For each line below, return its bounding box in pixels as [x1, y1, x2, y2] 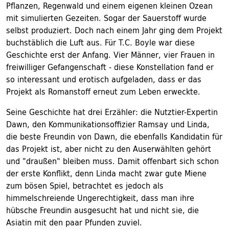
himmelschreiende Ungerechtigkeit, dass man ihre [6, 191, 194, 205]
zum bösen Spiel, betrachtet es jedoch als [6, 178, 164, 193]
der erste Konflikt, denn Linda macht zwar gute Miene [6, 166, 207, 180]
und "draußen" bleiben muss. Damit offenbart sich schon [6, 154, 219, 168]
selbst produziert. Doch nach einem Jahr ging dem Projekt [6, 23, 222, 37]
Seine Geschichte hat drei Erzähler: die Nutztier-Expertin [6, 105, 218, 119]
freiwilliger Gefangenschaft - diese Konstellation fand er [6, 60, 214, 74]
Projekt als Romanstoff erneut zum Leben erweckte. [6, 84, 200, 99]
